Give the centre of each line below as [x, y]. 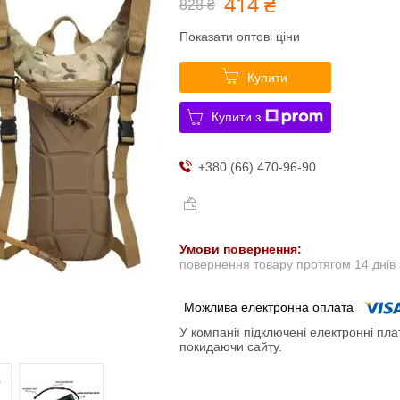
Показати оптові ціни [239, 36]
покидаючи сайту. [230, 347]
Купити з [237, 117]
